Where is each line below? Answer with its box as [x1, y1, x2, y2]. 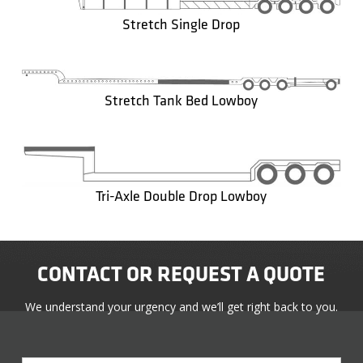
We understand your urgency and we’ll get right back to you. [24, 299, 338, 315]
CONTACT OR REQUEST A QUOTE [37, 263, 326, 288]
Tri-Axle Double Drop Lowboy [96, 187, 267, 205]
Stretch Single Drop [122, 16, 241, 34]
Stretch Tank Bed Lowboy [105, 92, 258, 109]
